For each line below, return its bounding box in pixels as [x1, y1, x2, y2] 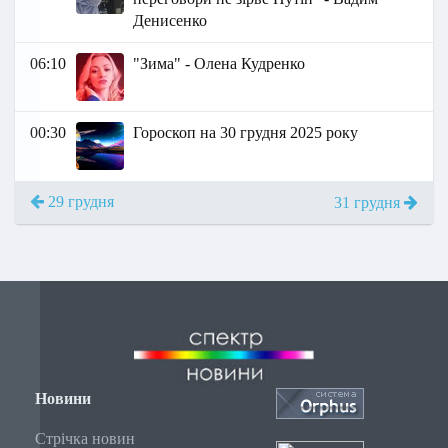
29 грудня [44, 193, 114, 211]
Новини [35, 390, 91, 408]
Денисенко [133, 12, 208, 30]
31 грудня [334, 194, 404, 212]
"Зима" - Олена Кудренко [133, 55, 306, 73]
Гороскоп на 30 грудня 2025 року [133, 124, 359, 142]
